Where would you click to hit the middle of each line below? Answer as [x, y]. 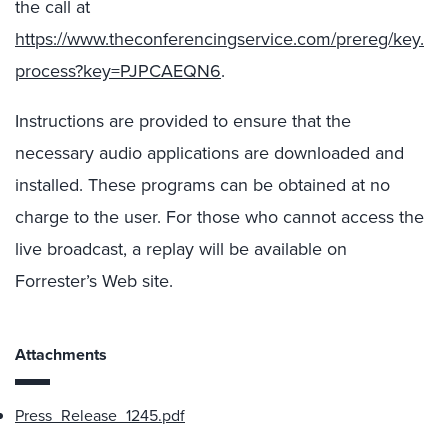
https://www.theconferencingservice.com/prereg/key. [219, 39]
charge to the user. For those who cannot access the [219, 217]
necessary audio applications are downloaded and [209, 153]
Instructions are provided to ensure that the [183, 121]
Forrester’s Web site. [94, 281]
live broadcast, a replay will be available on [181, 249]
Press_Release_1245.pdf [100, 415]
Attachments [61, 354]
